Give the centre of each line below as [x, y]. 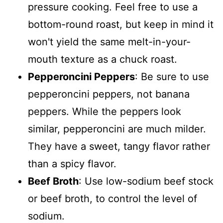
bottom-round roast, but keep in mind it [121, 24]
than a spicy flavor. [72, 164]
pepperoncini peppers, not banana [109, 94]
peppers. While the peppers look [105, 111]
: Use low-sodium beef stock [146, 181]
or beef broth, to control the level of [112, 198]
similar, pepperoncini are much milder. [117, 129]
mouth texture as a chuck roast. [103, 59]
